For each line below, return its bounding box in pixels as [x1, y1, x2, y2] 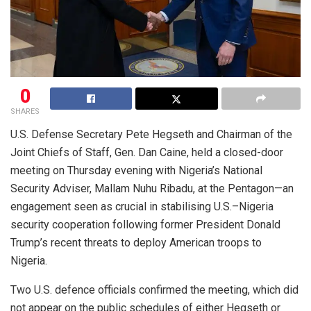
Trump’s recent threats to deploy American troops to [10, 235, 262, 249]
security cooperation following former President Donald [10, 217, 280, 231]
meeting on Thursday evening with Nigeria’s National [10, 163, 262, 177]
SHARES [10, 106, 40, 116]
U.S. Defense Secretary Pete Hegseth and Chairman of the [10, 127, 292, 141]
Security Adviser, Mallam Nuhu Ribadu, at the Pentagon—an [10, 181, 294, 195]
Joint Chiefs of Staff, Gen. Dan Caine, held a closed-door [10, 145, 283, 159]
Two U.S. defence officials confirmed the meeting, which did [10, 283, 299, 296]
